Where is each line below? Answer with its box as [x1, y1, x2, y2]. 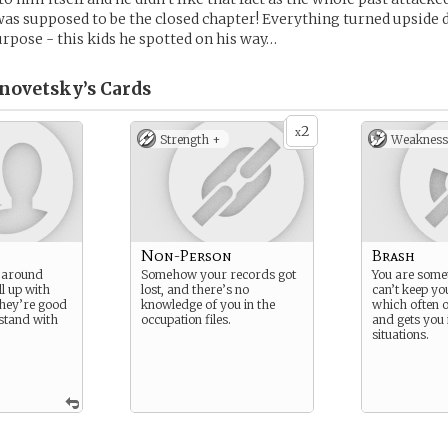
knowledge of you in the [141, 297, 275, 312]
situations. [372, 327, 429, 342]
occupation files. [141, 312, 231, 327]
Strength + [160, 132, 221, 147]
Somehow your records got [141, 267, 296, 282]
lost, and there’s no [141, 282, 249, 297]
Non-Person [141, 246, 232, 265]
